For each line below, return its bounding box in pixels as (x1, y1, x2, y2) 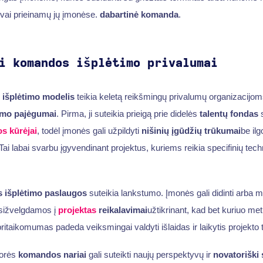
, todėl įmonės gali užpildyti (36, 125, 141, 136)
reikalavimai (96, 204, 147, 215)
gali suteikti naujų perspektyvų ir (86, 249, 213, 260)
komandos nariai (18, 249, 86, 260)
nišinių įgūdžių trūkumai (141, 125, 241, 136)
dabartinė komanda (99, 9, 178, 19)
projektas (58, 204, 96, 215)
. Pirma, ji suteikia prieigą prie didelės (56, 108, 200, 119)
